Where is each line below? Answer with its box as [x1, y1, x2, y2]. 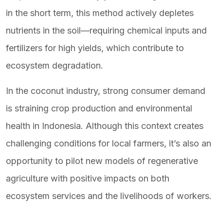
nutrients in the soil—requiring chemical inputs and [6, 25, 207, 36]
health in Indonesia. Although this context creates [6, 121, 203, 131]
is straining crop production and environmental [6, 103, 192, 113]
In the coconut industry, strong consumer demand [6, 86, 205, 96]
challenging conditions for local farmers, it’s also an [6, 138, 211, 148]
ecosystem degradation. [6, 60, 103, 71]
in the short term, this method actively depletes [6, 8, 194, 18]
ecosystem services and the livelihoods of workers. [6, 191, 212, 201]
